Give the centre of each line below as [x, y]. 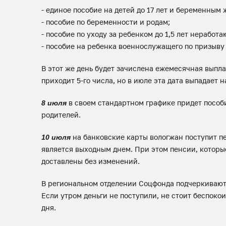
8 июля [54, 103]
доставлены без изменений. [91, 161]
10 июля [56, 137]
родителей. [61, 115]
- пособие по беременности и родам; [106, 22]
